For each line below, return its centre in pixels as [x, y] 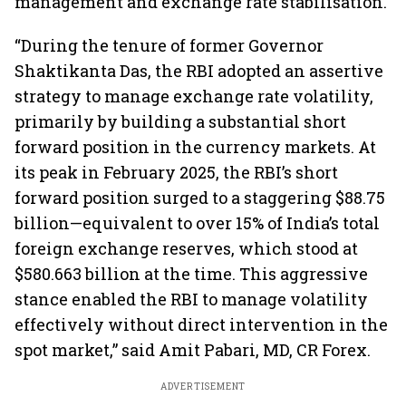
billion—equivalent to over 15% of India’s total [197, 223]
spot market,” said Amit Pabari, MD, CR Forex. [193, 350]
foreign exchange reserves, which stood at [186, 248]
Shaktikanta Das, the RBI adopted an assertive [199, 71]
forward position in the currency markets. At [195, 147]
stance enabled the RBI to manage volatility [191, 299]
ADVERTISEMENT [203, 387]
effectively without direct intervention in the [201, 324]
